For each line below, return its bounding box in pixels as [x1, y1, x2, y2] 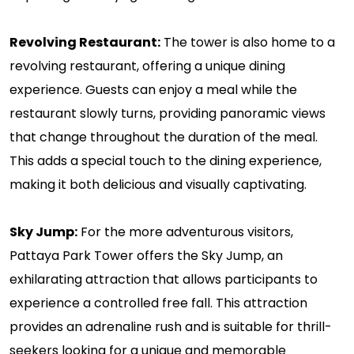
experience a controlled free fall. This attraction [9, 293, 307, 312]
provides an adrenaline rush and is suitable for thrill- [9, 317, 332, 336]
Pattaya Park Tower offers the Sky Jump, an [9, 246, 283, 265]
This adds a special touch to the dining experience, [9, 151, 322, 170]
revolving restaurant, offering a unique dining [9, 56, 285, 75]
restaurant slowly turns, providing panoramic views [9, 104, 326, 122]
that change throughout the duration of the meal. [9, 127, 318, 146]
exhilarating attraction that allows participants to [9, 269, 318, 288]
